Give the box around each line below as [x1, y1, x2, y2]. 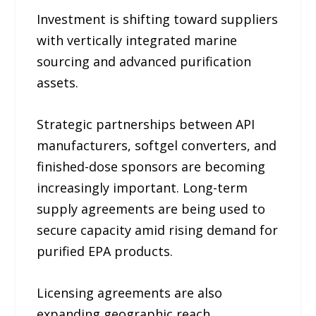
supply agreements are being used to [37, 200, 266, 217]
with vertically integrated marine [37, 31, 238, 49]
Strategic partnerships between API [37, 115, 255, 133]
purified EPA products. [37, 242, 174, 260]
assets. [37, 73, 79, 91]
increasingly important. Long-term [37, 178, 248, 196]
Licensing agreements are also [37, 284, 223, 301]
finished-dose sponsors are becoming [37, 157, 266, 175]
